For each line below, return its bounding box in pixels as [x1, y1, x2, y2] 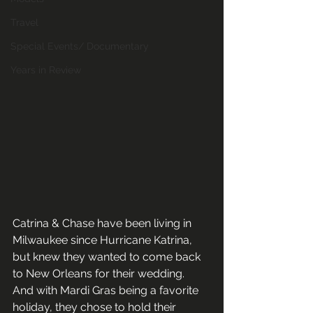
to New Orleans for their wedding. [13, 266, 190, 280]
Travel [10, 17, 38, 28]
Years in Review [10, 64, 81, 75]
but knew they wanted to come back [13, 249, 203, 263]
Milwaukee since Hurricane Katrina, [13, 233, 195, 247]
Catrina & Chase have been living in [13, 216, 194, 230]
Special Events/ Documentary [10, 41, 149, 52]
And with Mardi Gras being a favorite [13, 283, 201, 297]
